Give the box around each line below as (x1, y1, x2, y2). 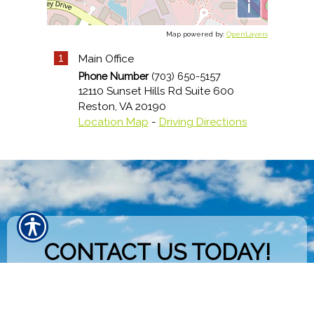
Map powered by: (165, 30, 226, 38)
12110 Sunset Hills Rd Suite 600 (78, 85, 234, 97)
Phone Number (78, 70, 149, 82)
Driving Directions (158, 116, 247, 128)
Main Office (78, 53, 134, 65)
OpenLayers (226, 30, 268, 38)
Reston (78, 100, 115, 113)
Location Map (78, 116, 149, 128)
